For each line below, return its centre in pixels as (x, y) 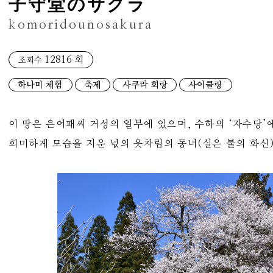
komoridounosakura (81, 25)
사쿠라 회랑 (145, 85)
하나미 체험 (41, 85)
